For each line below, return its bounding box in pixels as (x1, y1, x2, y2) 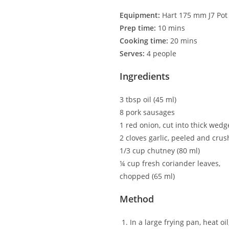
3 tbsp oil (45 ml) (120, 94, 176, 104)
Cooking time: (120, 35, 168, 45)
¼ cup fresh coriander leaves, (120, 158, 220, 168)
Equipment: (120, 10, 160, 20)
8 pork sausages (120, 107, 175, 117)
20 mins (168, 35, 197, 45)
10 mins (156, 22, 185, 33)
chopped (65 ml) (120, 171, 175, 181)
